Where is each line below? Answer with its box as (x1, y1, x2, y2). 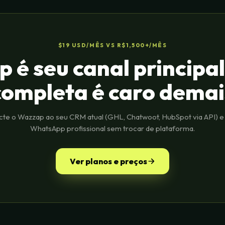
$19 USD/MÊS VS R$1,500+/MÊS (58, 42, 167, 49)
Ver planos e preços (70, 156, 147, 166)
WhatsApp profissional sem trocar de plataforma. (30, 124, 195, 133)
